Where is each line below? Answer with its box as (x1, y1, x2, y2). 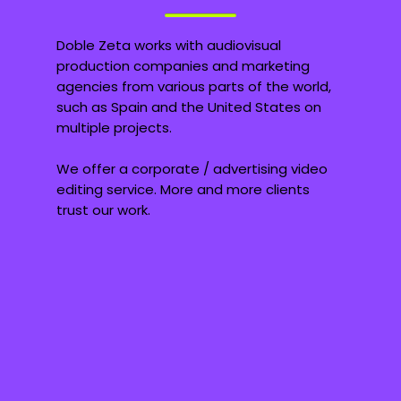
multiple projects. (55, 117, 172, 137)
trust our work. (55, 200, 150, 219)
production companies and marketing (55, 55, 310, 75)
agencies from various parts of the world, (55, 76, 331, 96)
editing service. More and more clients (55, 179, 310, 199)
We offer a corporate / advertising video (55, 158, 328, 178)
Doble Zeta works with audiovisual (55, 35, 281, 55)
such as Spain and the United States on (55, 97, 321, 116)
